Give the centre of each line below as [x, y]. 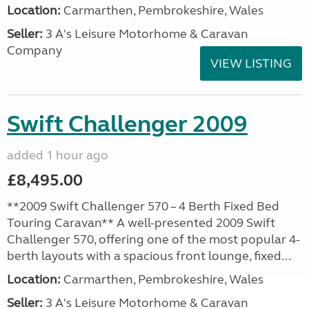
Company [34, 50]
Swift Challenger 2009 [127, 124]
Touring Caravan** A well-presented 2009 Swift [141, 223]
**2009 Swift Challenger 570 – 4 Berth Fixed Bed [143, 206]
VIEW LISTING [251, 63]
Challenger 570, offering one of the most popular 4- [153, 239]
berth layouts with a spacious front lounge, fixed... [149, 256]
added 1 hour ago [58, 155]
